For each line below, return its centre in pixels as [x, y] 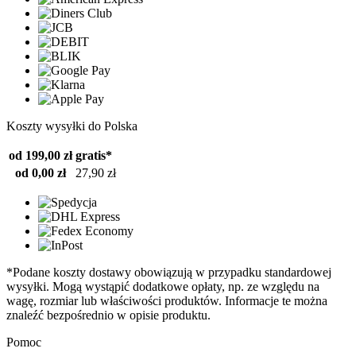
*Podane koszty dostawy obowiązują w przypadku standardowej [169, 273]
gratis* [94, 156]
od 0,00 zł [41, 173]
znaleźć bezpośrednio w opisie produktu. [108, 315]
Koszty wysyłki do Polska [72, 126]
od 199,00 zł [41, 156]
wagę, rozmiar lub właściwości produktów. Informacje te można [167, 301]
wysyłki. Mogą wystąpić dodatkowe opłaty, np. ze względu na [163, 287]
